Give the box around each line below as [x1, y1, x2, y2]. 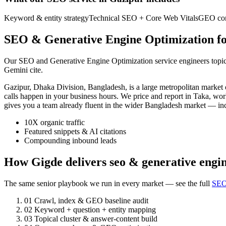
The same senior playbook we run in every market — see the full [4, 179, 212, 188]
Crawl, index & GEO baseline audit [34, 196, 148, 205]
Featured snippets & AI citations [24, 127, 126, 136]
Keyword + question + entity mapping [34, 205, 156, 214]
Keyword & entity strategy [4, 14, 89, 23]
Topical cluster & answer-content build [34, 214, 157, 223]
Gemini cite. [4, 66, 43, 75]
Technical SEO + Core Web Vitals [89, 14, 198, 23]
